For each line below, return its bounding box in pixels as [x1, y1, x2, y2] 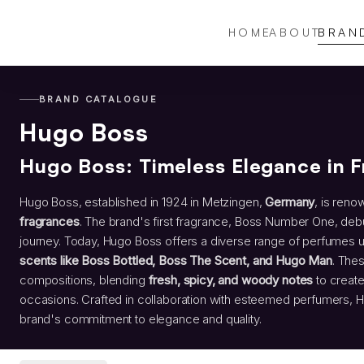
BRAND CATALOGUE [39, 93, 158, 105]
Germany [265, 194, 315, 210]
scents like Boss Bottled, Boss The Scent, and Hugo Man [19, 253, 332, 268]
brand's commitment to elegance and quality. [19, 311, 262, 327]
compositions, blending [19, 272, 149, 288]
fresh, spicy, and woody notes [148, 272, 314, 288]
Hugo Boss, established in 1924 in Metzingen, [19, 194, 266, 210]
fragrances [19, 214, 80, 229]
